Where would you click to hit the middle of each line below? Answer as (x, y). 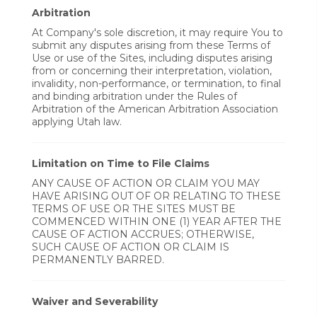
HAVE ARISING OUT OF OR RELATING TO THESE (156, 196)
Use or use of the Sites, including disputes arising (152, 58)
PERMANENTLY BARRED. (98, 260)
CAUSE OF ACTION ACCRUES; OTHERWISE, (143, 234)
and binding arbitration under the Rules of (134, 96)
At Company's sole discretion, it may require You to (157, 33)
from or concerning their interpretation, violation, (152, 71)
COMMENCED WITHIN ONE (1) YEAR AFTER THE (157, 221)
